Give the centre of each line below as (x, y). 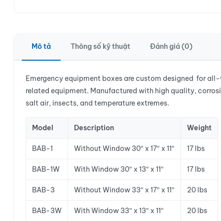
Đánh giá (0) (171, 46)
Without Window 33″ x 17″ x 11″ (124, 190)
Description (94, 128)
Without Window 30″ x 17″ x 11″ (124, 148)
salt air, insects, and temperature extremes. (97, 103)
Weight (199, 128)
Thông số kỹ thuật (100, 46)
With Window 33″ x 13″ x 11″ (119, 211)
